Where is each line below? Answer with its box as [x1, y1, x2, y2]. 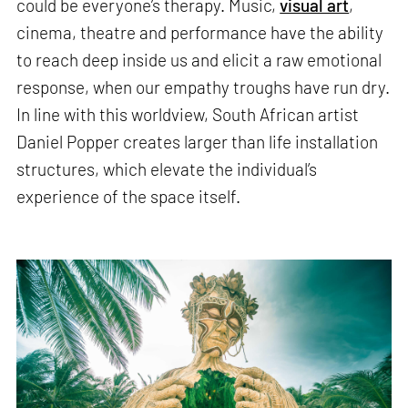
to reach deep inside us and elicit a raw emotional [16, 49, 382, 71]
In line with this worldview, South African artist [16, 104, 360, 126]
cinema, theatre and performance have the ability [16, 22, 384, 44]
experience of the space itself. [16, 186, 241, 208]
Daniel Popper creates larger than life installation [16, 131, 379, 153]
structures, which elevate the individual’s [16, 158, 318, 180]
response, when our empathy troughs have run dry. [16, 76, 391, 98]
